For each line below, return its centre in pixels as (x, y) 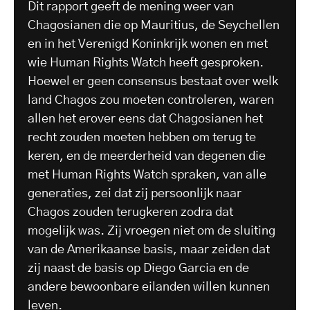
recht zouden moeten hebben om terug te (142, 137)
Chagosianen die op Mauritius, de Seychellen (154, 25)
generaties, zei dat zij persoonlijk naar (135, 193)
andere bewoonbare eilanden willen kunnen (149, 287)
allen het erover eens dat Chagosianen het (145, 119)
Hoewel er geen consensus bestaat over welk (153, 81)
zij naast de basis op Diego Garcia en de (138, 268)
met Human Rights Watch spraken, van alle (147, 175)
